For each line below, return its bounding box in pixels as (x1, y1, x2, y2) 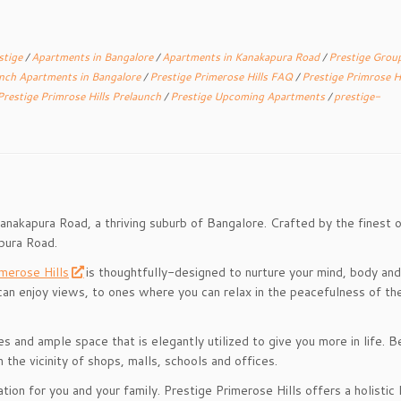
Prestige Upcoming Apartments (170, 89, 328, 104)
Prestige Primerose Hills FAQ (149, 69, 295, 84)
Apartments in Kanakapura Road (162, 49, 322, 64)
